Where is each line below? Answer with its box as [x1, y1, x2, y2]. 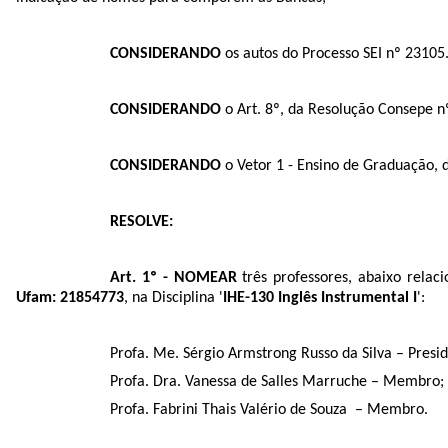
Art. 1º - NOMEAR [110, 269, 237, 286]
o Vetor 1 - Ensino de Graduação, [221, 157, 443, 174]
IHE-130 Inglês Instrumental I [223, 289, 417, 306]
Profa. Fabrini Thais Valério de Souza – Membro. [110, 401, 429, 418]
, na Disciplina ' [124, 289, 223, 306]
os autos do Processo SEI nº [221, 45, 406, 62]
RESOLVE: [110, 213, 174, 230]
